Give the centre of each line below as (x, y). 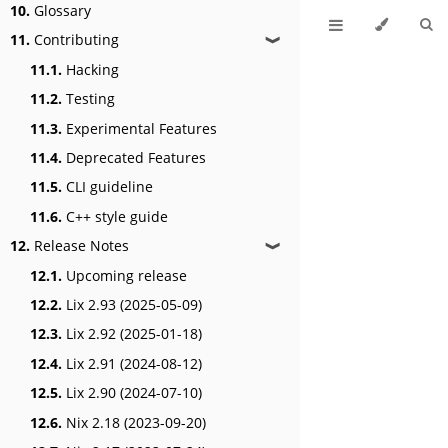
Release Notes (79, 246)
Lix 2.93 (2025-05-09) (132, 304)
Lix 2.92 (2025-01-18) (132, 334)
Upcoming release (124, 275)
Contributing (74, 40)
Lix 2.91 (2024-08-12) (132, 363)
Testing (88, 99)
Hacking (90, 69)
